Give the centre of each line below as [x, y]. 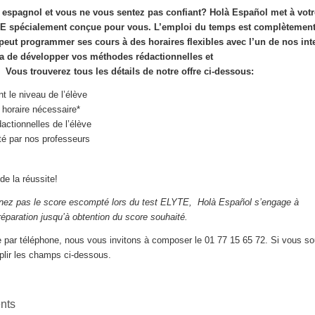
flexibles [205, 42]
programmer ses [56, 42]
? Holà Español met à [249, 12]
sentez [130, 12]
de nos [283, 42]
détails [125, 71]
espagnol [22, 12]
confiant [183, 12]
